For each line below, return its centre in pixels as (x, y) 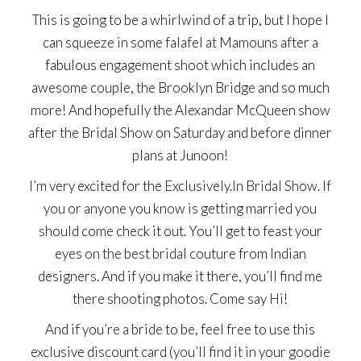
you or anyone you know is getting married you (180, 209)
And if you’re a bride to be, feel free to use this (180, 330)
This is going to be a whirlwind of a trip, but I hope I (180, 20)
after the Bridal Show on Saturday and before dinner (180, 133)
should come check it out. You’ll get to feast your (180, 231)
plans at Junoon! (180, 156)
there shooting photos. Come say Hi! (180, 299)
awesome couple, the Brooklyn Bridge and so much (180, 88)
